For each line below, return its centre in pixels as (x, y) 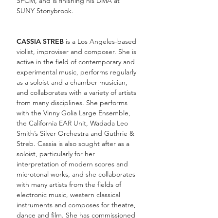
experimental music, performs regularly (76, 72)
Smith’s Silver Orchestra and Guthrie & (75, 133)
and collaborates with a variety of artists (76, 92)
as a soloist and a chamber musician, (72, 82)
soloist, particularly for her (56, 154)
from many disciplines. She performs (72, 103)
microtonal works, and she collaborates (76, 174)
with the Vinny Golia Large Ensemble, (73, 113)
